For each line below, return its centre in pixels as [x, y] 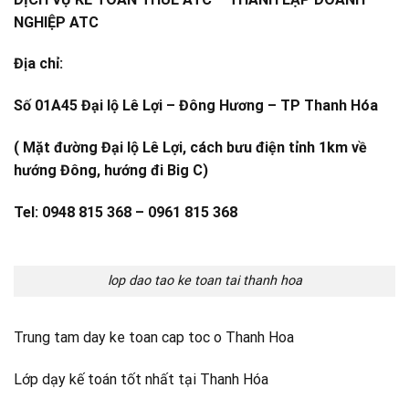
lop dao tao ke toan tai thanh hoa [204, 281]
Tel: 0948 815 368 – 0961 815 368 [126, 212]
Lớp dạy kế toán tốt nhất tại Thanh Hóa [141, 379]
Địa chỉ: [38, 64]
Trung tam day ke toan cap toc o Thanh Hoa [154, 337]
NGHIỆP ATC [56, 22]
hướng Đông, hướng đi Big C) [111, 170]
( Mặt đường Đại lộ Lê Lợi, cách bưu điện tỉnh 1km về [190, 147]
